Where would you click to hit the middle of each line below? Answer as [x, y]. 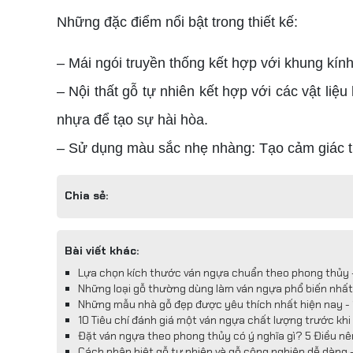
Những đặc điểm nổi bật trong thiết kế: [177, 22]
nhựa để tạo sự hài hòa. [132, 120]
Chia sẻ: [86, 195]
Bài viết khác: [102, 251]
